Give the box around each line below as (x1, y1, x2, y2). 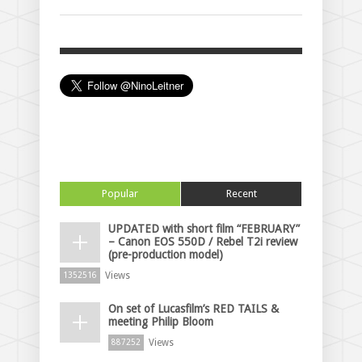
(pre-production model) (108, 247, 223, 261)
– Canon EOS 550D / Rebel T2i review (108, 234, 297, 248)
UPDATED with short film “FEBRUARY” (108, 221, 300, 235)
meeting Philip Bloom (108, 314, 213, 328)
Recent (225, 187, 257, 200)
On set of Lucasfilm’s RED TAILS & (108, 301, 279, 315)
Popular (102, 187, 138, 200)
